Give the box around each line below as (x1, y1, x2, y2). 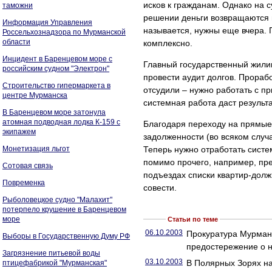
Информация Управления (2, 18, 92, 27)
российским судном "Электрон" (2, 64, 109, 73)
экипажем (2, 127, 36, 136)
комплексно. (143, 38, 192, 48)
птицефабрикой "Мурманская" (2, 259, 107, 267)
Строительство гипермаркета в (2, 81, 110, 90)
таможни (2, 1, 33, 10)
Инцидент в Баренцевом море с (2, 55, 112, 63)
